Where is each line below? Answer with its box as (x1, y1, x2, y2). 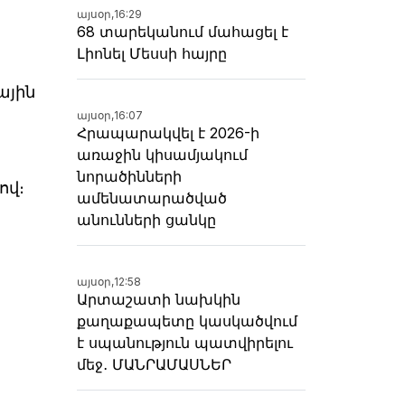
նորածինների (77, 167, 182, 186)
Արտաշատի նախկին (77, 290, 240, 309)
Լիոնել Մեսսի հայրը (77, 44, 227, 63)
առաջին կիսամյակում (77, 146, 248, 165)
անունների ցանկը (77, 211, 216, 230)
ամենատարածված (77, 189, 227, 208)
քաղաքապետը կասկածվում (77, 312, 297, 331)
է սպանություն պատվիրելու (77, 334, 293, 353)
